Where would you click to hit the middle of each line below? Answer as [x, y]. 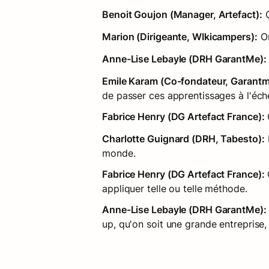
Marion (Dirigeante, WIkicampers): [180, 36]
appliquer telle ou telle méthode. [175, 188]
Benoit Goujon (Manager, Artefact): [182, 14]
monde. [119, 153]
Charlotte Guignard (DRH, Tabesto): [183, 138]
